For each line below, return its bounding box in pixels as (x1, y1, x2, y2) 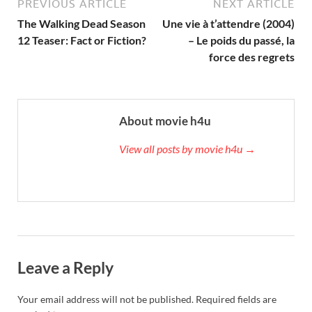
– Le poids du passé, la (188, 33, 295, 47)
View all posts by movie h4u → (119, 141, 256, 155)
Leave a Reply (17, 257, 114, 277)
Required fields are (196, 293, 276, 306)
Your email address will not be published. (17, 293, 194, 306)
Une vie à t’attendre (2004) (162, 16, 295, 30)
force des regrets (209, 49, 295, 63)
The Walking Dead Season (17, 16, 146, 30)
